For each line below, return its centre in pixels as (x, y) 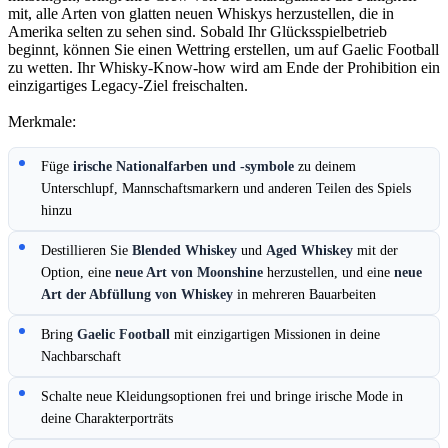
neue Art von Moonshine (189, 273)
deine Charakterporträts (107, 419)
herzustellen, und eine (328, 273)
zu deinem (325, 167)
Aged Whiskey (309, 251)
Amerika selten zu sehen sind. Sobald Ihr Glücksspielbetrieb (197, 32)
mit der (375, 251)
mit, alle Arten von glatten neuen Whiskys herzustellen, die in (201, 14)
